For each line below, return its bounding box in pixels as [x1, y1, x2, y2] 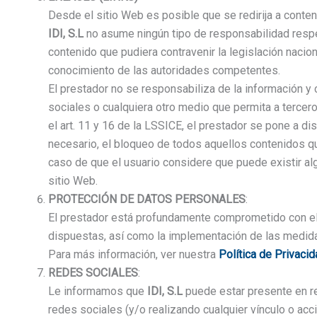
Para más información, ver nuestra [48, 248, 219, 262]
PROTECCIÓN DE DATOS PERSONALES [48, 192, 246, 207]
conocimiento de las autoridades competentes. [48, 64, 280, 78]
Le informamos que [48, 284, 147, 299]
